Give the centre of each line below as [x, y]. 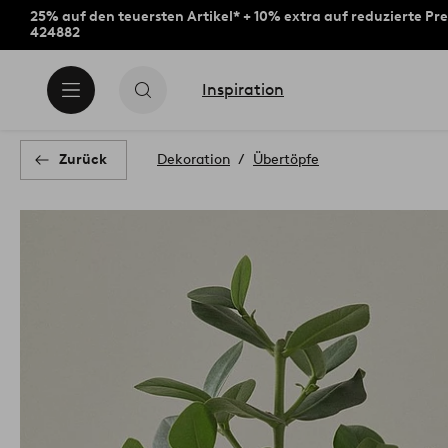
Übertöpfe [286, 159]
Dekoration [193, 159]
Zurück [83, 159]
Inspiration [243, 89]
